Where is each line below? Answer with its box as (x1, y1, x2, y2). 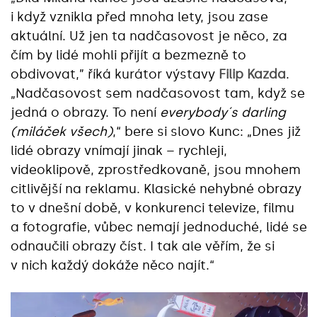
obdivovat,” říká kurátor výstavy (11, 67, 219, 83)
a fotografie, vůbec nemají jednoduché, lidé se (11, 219, 307, 236)
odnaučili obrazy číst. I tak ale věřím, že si (11, 238, 275, 255)
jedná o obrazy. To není (11, 105, 160, 121)
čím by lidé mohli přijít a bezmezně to (11, 47, 246, 64)
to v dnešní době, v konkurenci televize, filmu (11, 200, 294, 217)
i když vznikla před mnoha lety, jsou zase (11, 9, 268, 25)
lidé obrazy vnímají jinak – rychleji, (11, 143, 227, 159)
